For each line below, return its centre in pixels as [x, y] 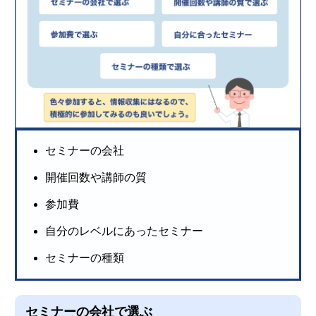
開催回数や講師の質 [96, 177]
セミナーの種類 [85, 257]
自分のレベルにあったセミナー [124, 231]
